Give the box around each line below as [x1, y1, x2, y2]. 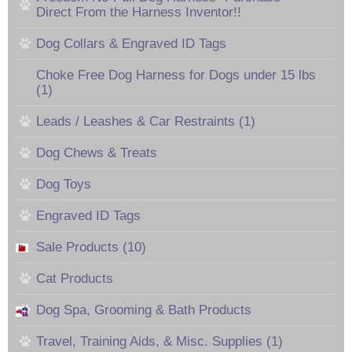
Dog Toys [36, 176, 91, 192]
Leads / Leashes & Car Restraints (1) [36, 113, 255, 129]
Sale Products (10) [36, 239, 146, 255]
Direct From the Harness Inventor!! [36, 4, 241, 20]
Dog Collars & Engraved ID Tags [36, 35, 226, 51]
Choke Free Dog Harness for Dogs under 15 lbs [36, 67, 316, 82]
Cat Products [36, 270, 113, 286]
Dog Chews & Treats [36, 145, 157, 160]
